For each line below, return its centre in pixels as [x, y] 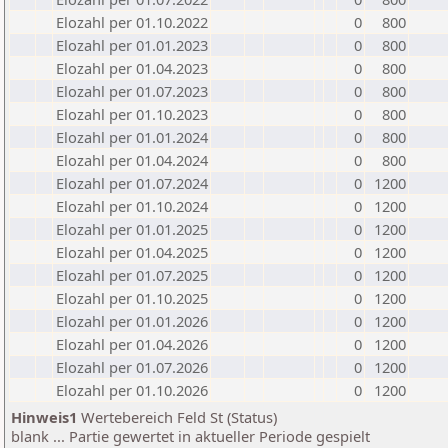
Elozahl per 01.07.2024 [132, 183]
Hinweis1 [44, 417]
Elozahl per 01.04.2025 [132, 252]
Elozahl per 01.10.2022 [132, 22]
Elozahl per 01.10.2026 [132, 390]
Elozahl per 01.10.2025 [132, 298]
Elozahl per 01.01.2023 [132, 45]
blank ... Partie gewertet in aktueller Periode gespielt [190, 436]
